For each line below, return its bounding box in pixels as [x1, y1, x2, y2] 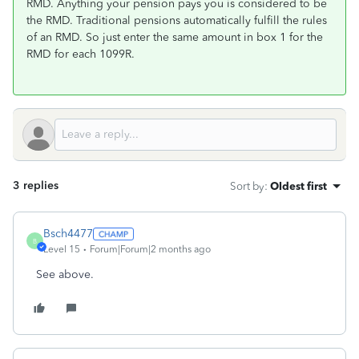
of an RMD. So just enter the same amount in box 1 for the [26, 30, 323, 44]
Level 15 [43, 244, 80, 255]
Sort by [230, 179, 264, 192]
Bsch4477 [43, 227, 93, 240]
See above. [36, 268, 97, 281]
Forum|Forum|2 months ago [90, 244, 211, 255]
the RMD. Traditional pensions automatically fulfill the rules [26, 14, 327, 27]
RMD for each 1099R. [26, 47, 135, 61]
